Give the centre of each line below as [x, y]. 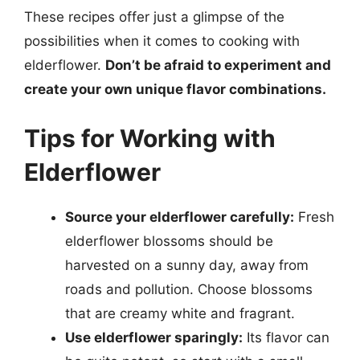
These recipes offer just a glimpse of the [154, 16]
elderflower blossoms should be [169, 241]
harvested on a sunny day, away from [187, 265]
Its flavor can [286, 337]
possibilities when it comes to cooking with [162, 41]
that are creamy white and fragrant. [180, 313]
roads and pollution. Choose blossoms [189, 289]
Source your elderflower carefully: [180, 217]
